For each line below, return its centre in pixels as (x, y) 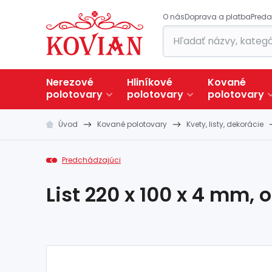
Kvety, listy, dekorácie (225, 124)
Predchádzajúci (91, 160)
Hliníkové (150, 82)
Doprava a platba (218, 17)
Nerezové (70, 82)
